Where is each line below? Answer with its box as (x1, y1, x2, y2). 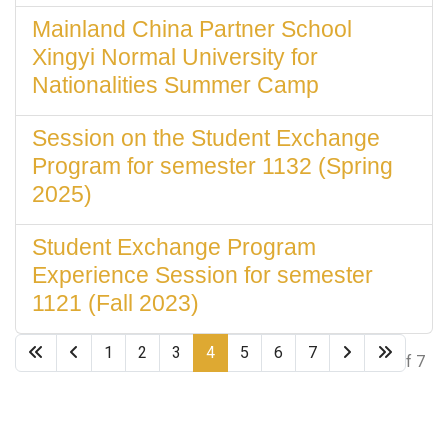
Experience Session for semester (32, 262, 373, 288)
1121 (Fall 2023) (32, 290, 199, 316)
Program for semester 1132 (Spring (32, 153, 393, 179)
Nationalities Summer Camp (32, 72, 319, 98)
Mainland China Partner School (32, 16, 352, 42)
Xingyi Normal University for (32, 44, 318, 70)
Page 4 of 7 (343, 352, 425, 371)
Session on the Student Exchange (32, 125, 380, 151)
